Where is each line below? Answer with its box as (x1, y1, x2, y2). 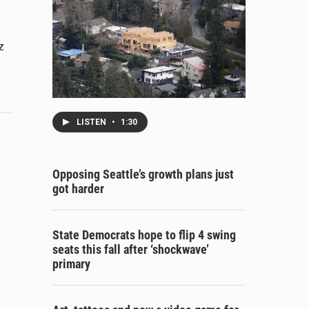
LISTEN (77, 117, 108, 127)
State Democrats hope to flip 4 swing (52, 227, 236, 242)
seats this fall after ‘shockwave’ (52, 241, 209, 257)
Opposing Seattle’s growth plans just (52, 166, 234, 181)
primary (52, 256, 90, 271)
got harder (52, 181, 104, 196)
